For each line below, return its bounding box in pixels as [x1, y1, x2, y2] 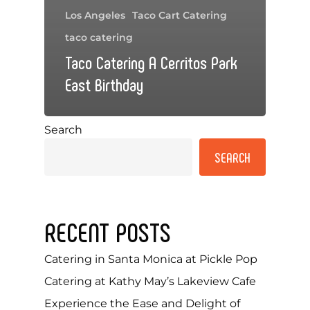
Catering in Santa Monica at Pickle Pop [44, 252, 257, 266]
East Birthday [65, 73, 143, 95]
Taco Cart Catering [132, 8, 227, 21]
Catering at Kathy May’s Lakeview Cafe [44, 274, 256, 288]
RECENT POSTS [44, 215, 171, 248]
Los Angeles [65, 8, 125, 21]
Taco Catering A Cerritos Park [65, 51, 237, 73]
